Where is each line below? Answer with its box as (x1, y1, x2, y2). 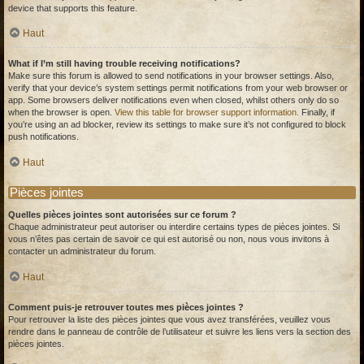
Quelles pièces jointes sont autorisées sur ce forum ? (8, 210, 236, 220)
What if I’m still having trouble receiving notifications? (8, 58, 240, 69)
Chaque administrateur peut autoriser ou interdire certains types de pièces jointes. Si (8, 222, 340, 232)
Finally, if (299, 107, 335, 118)
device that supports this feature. (8, 2, 137, 13)
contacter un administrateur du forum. (8, 246, 156, 257)
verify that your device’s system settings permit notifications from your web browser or (8, 83, 348, 93)
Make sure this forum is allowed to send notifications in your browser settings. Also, (8, 71, 334, 81)
